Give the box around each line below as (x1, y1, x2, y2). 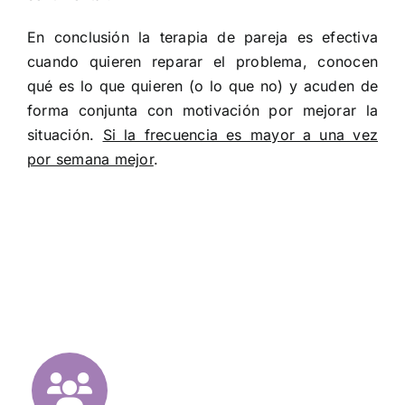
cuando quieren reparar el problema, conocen (26, 52, 379, 71)
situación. (26, 126, 103, 145)
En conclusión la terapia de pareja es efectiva (26, 28, 379, 47)
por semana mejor (26, 150, 154, 169)
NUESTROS (125, 351, 319, 396)
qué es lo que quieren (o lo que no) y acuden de (26, 77, 379, 96)
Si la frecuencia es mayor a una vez (102, 126, 379, 145)
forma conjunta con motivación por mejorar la (26, 101, 379, 120)
